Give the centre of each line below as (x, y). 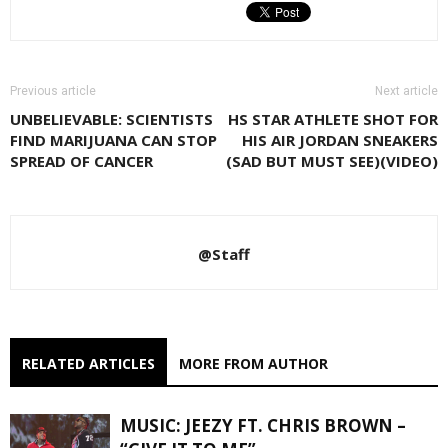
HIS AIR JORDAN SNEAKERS (340, 140)
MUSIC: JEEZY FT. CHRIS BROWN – (263, 425)
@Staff (224, 254)
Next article (406, 91)
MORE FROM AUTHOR (253, 363)
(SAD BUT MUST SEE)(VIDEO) (332, 161)
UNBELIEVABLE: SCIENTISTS (111, 119)
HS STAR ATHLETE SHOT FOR (333, 119)
